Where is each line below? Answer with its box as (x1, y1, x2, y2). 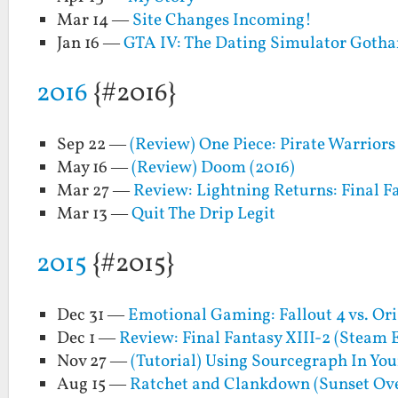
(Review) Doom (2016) (131, 156, 296, 180)
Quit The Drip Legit (131, 203, 276, 227)
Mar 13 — (57, 203, 132, 227)
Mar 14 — (57, 9, 133, 33)
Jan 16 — (57, 32, 124, 56)
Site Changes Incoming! (132, 9, 313, 33)
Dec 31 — (57, 304, 129, 327)
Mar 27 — (57, 179, 134, 203)
